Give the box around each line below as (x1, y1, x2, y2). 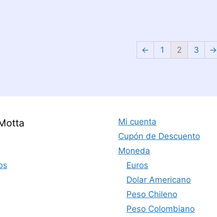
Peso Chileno (126, 189, 177, 200)
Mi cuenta (118, 117, 156, 127)
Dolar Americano (126, 175, 191, 185)
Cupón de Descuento (118, 131, 200, 141)
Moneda (118, 146, 150, 156)
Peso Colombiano (126, 204, 195, 214)
